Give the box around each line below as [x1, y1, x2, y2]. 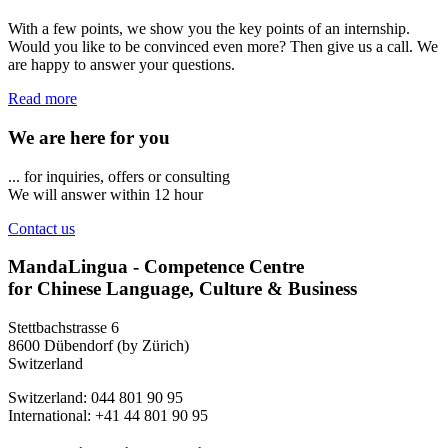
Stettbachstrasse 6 [8, 318, 119, 336]
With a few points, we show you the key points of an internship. [8, 20, 410, 38]
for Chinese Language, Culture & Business [8, 278, 357, 300]
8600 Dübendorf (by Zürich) [8, 336, 189, 354]
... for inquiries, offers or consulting [8, 167, 230, 185]
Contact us [8, 219, 75, 237]
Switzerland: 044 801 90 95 [8, 388, 183, 406]
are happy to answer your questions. [8, 56, 235, 74]
